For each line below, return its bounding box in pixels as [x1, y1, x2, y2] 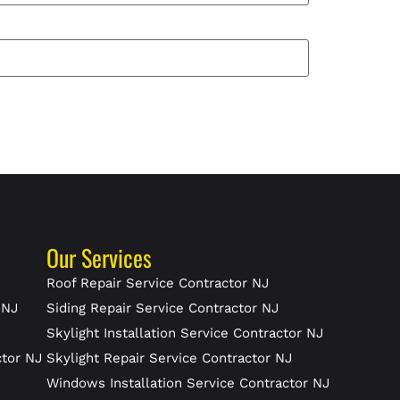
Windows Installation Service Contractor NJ [46, 375, 329, 392]
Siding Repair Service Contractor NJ [46, 300, 279, 317]
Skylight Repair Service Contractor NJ [46, 350, 292, 367]
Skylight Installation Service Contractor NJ [46, 325, 323, 342]
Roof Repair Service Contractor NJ [46, 275, 269, 292]
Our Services [46, 240, 152, 276]
